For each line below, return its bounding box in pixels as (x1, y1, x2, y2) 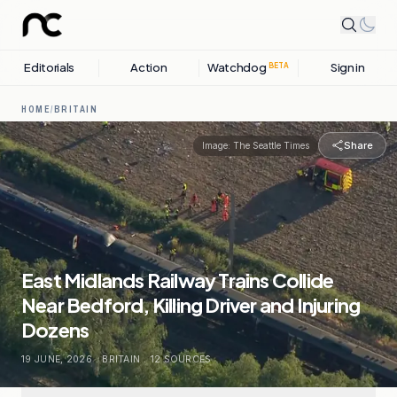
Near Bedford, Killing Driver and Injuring (21, 292, 361, 317)
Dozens (21, 317, 90, 342)
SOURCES (160, 354, 212, 365)
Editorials (24, 60, 75, 74)
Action (130, 60, 167, 74)
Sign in (330, 60, 365, 74)
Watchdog (206, 60, 267, 74)
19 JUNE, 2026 (21, 354, 92, 365)
